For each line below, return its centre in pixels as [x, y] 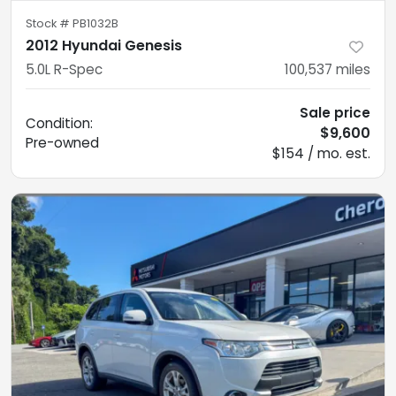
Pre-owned [62, 143]
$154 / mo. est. [321, 154]
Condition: [59, 124]
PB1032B [95, 24]
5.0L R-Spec [64, 70]
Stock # [49, 24]
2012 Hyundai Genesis [104, 46]
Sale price [335, 113]
